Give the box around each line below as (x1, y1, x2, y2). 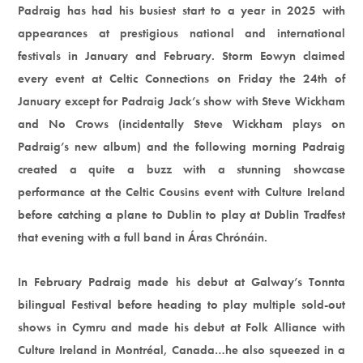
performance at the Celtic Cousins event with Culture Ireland (18, 183, 345, 200)
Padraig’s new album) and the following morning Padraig (18, 138, 345, 155)
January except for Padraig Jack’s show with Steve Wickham (18, 92, 345, 109)
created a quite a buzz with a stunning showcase (18, 160, 345, 177)
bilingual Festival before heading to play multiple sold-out (18, 296, 345, 313)
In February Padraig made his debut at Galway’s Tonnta (18, 273, 345, 290)
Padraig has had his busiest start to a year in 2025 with (18, 2, 345, 19)
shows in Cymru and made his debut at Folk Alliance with (18, 318, 345, 335)
